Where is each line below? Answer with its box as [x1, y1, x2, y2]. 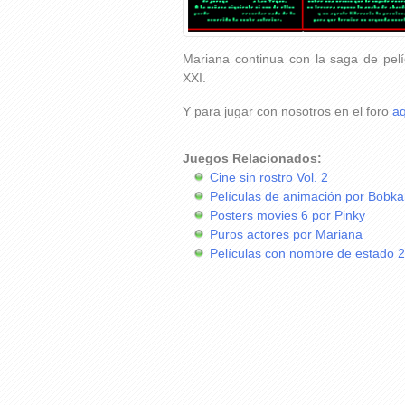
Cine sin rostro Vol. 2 [210, 170, 328, 185]
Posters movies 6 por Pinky [210, 208, 365, 223]
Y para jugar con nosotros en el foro [183, 104, 392, 119]
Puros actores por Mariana [210, 227, 363, 242]
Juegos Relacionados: [183, 151, 322, 166]
